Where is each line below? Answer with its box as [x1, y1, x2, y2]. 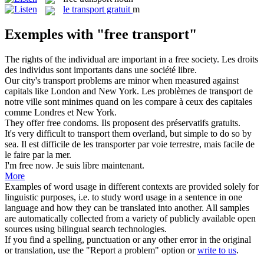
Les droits [222, 54, 258, 65]
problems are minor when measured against [75, 75, 239, 86]
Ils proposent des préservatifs [101, 118, 211, 128]
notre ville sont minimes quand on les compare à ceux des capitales [5, 97, 252, 107]
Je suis [56, 160, 82, 171]
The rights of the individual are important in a [5, 54, 175, 65]
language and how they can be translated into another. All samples [5, 203, 249, 213]
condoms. [61, 118, 99, 128]
